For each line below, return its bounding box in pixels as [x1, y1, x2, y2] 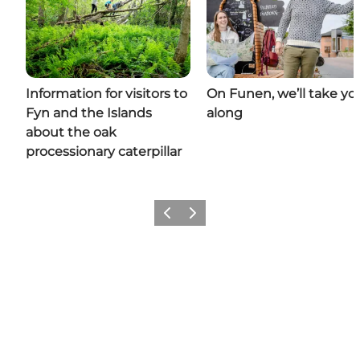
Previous [157, 211, 201, 224]
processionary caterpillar [26, 144, 182, 160]
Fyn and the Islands [26, 105, 152, 121]
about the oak [26, 125, 117, 141]
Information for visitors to [26, 86, 187, 102]
